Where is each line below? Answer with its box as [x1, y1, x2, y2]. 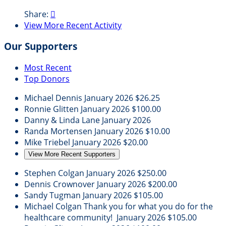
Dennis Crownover [24, 179, 97, 190]
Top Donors [24, 73, 70, 85]
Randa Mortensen [24, 126, 94, 137]
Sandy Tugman [24, 190, 83, 201]
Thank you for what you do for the [84, 201, 213, 212]
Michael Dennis [24, 92, 84, 104]
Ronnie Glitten [24, 103, 81, 115]
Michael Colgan [24, 201, 84, 212]
